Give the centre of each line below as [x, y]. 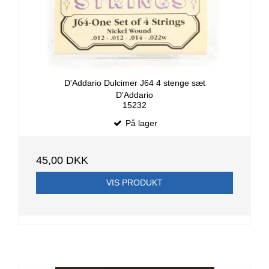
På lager [140, 123]
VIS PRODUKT [134, 183]
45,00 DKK [62, 161]
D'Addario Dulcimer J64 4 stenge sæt [134, 83]
